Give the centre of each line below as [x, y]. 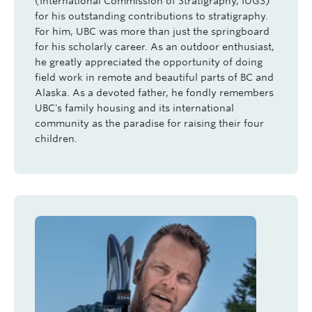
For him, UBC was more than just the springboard [152, 31]
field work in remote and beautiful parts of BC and [154, 77]
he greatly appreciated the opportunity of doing [149, 62]
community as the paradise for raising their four [149, 123]
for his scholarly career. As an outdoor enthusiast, [155, 47]
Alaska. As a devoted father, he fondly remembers [154, 93]
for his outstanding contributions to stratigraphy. [151, 16]
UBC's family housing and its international [134, 108]
